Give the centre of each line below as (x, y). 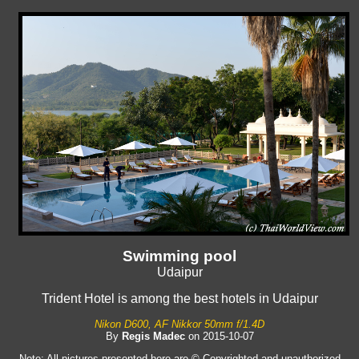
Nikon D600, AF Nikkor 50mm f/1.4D (179, 324)
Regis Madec (153, 336)
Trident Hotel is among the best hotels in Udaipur (179, 298)
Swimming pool (179, 256)
